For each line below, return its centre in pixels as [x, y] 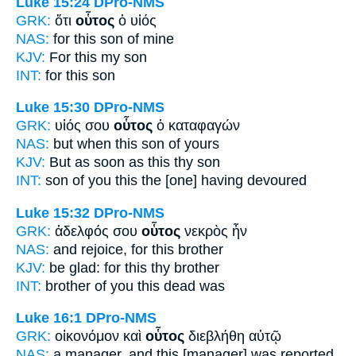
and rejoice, [90, 249]
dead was [192, 286]
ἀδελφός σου [98, 231]
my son [122, 57]
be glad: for [85, 267]
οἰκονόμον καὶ [100, 337]
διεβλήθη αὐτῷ [233, 337]
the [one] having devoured [222, 181]
